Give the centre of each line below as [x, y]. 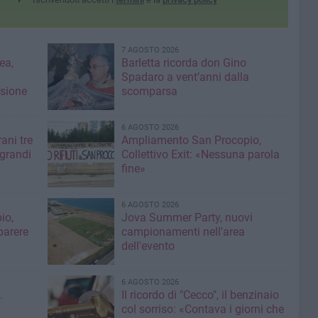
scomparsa [149, 91]
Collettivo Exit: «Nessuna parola [200, 154]
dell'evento [148, 246]
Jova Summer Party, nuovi [187, 218]
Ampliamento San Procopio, [191, 140]
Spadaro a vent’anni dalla [185, 77]
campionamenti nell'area [183, 232]
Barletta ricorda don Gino [183, 63]
